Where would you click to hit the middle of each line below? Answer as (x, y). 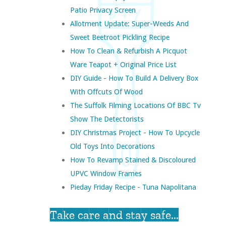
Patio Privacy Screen (103, 10)
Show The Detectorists (107, 119)
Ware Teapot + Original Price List (123, 65)
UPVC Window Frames (106, 174)
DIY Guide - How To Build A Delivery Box (134, 78)
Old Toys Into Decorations (112, 146)
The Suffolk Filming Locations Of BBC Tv (135, 105)
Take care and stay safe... (114, 215)
